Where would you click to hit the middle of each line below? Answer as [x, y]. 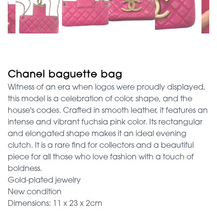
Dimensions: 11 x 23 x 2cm [55, 204]
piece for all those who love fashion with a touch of [101, 157]
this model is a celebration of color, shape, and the [100, 99]
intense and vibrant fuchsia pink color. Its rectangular [105, 122]
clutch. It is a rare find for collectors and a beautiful [101, 146]
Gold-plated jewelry [44, 180]
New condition [35, 192]
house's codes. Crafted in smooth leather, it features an [108, 111]
